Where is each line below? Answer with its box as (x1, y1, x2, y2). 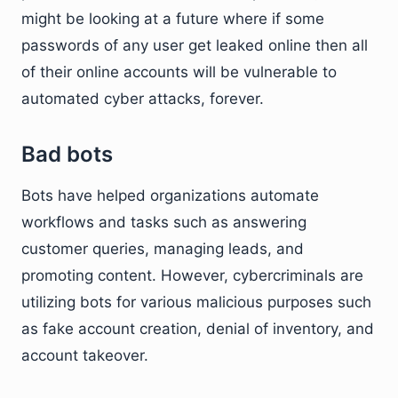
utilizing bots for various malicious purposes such (21, 293, 371, 311)
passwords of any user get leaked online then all (21, 36, 368, 54)
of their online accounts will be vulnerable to (21, 63, 337, 81)
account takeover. (21, 346, 148, 364)
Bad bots (21, 141, 113, 167)
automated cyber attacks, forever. (21, 90, 264, 107)
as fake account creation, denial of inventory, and (21, 320, 374, 338)
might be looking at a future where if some (21, 10, 324, 28)
